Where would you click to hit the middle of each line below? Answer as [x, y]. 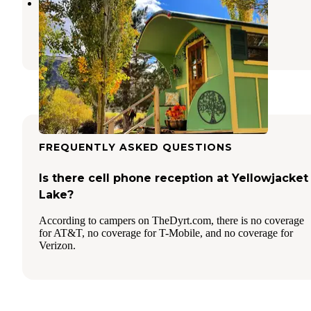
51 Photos [64, 37]
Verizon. [57, 245]
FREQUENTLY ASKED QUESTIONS [136, 147]
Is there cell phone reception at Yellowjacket [174, 178]
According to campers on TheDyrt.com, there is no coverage [171, 220]
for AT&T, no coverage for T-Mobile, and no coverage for [166, 233]
